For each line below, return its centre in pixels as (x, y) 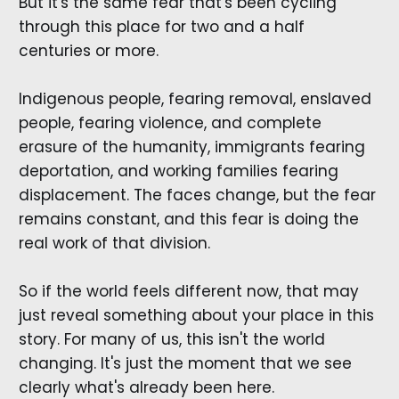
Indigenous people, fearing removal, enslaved (195, 99)
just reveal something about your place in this (196, 316)
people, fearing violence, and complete (170, 123)
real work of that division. (114, 244)
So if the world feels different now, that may (188, 292)
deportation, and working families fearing (178, 171)
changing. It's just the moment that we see (185, 364)
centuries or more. (88, 51)
